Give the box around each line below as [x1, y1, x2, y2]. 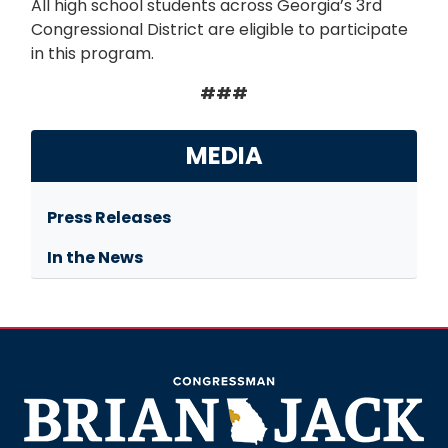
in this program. [31, 42, 154, 66]
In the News [47, 246, 143, 270]
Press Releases [47, 206, 171, 230]
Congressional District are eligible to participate [31, 18, 408, 42]
